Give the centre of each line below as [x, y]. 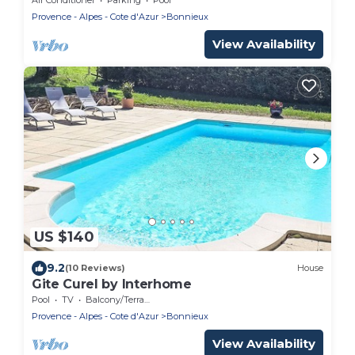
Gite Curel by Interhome [112, 284]
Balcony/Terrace [115, 299]
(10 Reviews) [95, 268]
